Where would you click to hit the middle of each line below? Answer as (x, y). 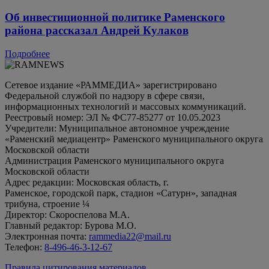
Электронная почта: (47, 236)
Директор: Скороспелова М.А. (67, 214)
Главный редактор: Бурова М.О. (71, 225)
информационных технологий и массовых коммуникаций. (125, 106)
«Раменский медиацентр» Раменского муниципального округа (134, 139)
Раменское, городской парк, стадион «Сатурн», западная (121, 193)
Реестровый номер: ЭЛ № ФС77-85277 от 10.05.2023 (113, 117)
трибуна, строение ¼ (47, 204)
